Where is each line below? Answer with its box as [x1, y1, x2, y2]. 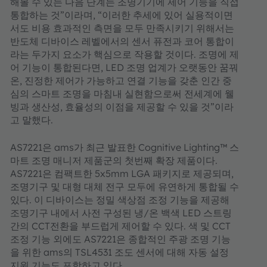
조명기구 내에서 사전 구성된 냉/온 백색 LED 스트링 [10, 207, 232, 219]
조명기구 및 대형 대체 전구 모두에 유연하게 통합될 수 [10, 181, 239, 193]
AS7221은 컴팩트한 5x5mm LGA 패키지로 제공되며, [10, 167, 234, 179]
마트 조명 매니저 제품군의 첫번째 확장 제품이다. [10, 154, 218, 166]
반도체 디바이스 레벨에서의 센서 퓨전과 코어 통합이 [10, 35, 234, 47]
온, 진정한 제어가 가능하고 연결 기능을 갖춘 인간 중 [10, 74, 232, 86]
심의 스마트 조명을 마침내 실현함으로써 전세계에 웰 [10, 88, 234, 100]
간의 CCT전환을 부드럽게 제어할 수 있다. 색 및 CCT [10, 220, 231, 232]
